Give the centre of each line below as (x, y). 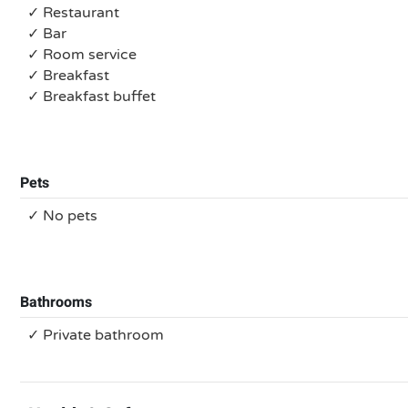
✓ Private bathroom (96, 335)
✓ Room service (82, 55)
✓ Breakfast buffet (92, 97)
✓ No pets (62, 216)
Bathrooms (56, 302)
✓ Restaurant (73, 13)
